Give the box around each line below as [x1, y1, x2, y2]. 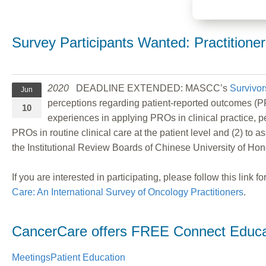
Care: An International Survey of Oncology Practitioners [12, 186, 243, 197]
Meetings [12, 252, 50, 262]
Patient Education [50, 252, 125, 262]
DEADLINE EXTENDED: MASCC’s [69, 83, 230, 93]
